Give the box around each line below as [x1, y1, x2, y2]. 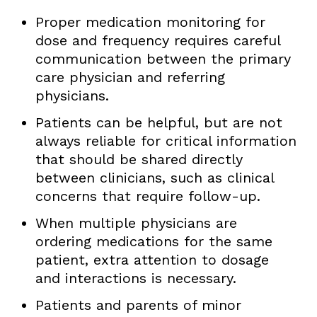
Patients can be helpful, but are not [35, 113, 282, 131]
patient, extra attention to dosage [35, 250, 269, 268]
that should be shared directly [35, 150, 243, 168]
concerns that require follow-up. [35, 187, 260, 204]
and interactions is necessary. [35, 269, 236, 287]
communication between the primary [35, 50, 291, 67]
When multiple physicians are [35, 214, 237, 231]
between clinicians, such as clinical [35, 168, 274, 186]
